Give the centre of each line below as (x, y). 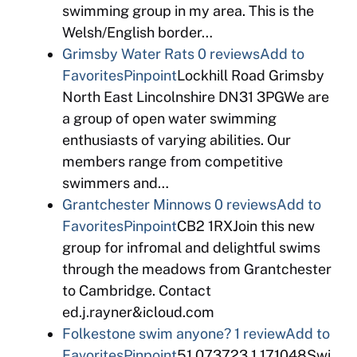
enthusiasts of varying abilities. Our (177, 140)
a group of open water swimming (169, 118)
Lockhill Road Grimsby (251, 75)
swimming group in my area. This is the (188, 11)
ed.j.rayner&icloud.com (138, 312)
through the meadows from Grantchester (197, 269)
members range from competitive (173, 161)
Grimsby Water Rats (128, 54)
